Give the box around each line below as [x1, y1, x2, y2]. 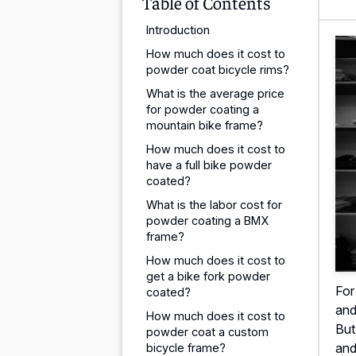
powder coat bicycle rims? [146, 62, 289, 76]
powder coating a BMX [146, 213, 269, 227]
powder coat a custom [146, 324, 269, 339]
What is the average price [146, 86, 284, 100]
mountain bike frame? [146, 118, 263, 132]
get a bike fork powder [146, 269, 270, 283]
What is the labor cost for [146, 197, 282, 211]
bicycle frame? [146, 340, 226, 354]
